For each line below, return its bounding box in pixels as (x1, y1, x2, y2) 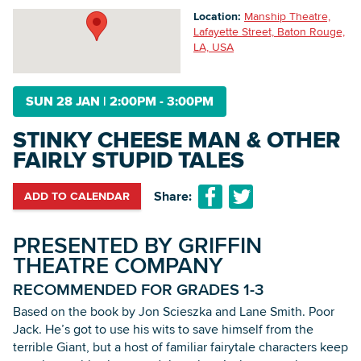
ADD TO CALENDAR (24, 188, 130, 205)
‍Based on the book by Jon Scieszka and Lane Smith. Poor (13, 302, 334, 322)
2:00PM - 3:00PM (106, 92, 214, 111)
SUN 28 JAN (26, 92, 103, 111)
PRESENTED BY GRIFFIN (13, 229, 262, 262)
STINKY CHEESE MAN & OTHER (13, 123, 341, 157)
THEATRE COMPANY (13, 249, 223, 282)
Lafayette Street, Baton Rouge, (193, 23, 345, 40)
